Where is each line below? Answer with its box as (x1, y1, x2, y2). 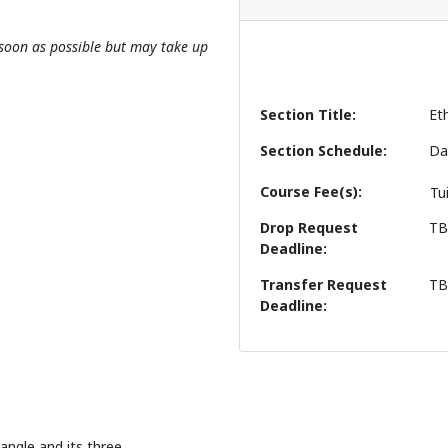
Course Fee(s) (260, 182, 358, 202)
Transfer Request (260, 275, 387, 295)
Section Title (260, 105, 352, 125)
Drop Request (260, 218, 358, 238)
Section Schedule (260, 141, 383, 161)
